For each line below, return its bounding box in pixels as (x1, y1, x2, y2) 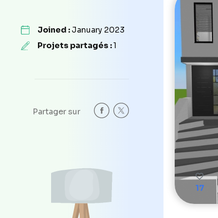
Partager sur (33, 106, 80, 117)
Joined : (37, 24, 72, 35)
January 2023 (72, 24, 125, 35)
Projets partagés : (37, 40, 113, 51)
